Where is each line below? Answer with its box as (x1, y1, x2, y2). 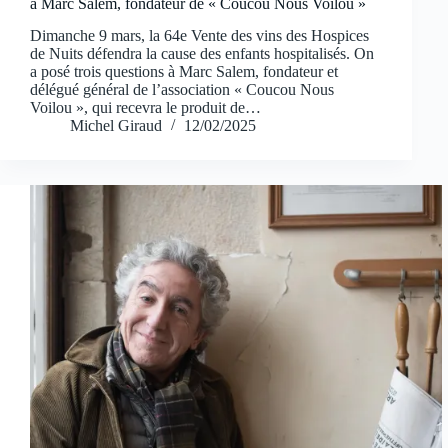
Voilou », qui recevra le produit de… (30, 99, 261, 117)
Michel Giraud (70, 117, 162, 135)
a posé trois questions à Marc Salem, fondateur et (30, 63, 338, 81)
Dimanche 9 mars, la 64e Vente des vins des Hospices (30, 27, 369, 45)
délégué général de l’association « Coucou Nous (30, 81, 334, 99)
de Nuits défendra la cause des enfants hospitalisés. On (30, 45, 374, 63)
